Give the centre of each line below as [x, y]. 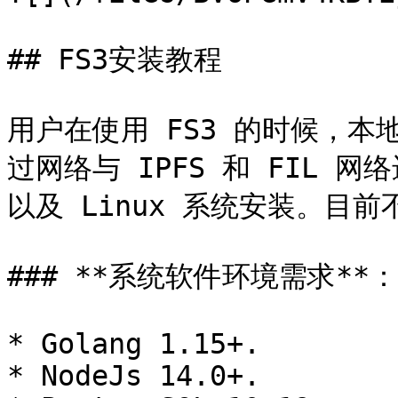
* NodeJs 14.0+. [134, 376]
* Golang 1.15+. [134, 344]
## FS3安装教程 [115, 60]
